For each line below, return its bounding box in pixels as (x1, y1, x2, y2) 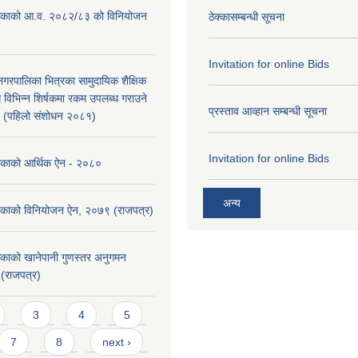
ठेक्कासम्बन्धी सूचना (209, 10, 284, 23)
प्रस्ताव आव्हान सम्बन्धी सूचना (209, 104, 327, 117)
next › (101, 335, 131, 348)
